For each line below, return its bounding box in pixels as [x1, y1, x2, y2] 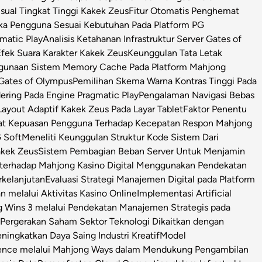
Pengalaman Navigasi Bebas [139, 89, 254, 101]
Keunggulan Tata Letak [127, 47, 222, 58]
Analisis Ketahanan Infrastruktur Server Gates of [43, 33, 242, 44]
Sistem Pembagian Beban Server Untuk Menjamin [38, 146, 245, 157]
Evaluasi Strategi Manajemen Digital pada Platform [45, 174, 255, 185]
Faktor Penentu [183, 104, 247, 115]
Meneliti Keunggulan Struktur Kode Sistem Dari [22, 132, 219, 143]
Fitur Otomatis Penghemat [129, 5, 239, 16]
